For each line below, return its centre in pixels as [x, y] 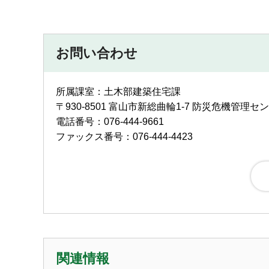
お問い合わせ [97, 53]
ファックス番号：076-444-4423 [124, 136]
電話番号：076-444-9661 [110, 121]
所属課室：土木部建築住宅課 [119, 91]
